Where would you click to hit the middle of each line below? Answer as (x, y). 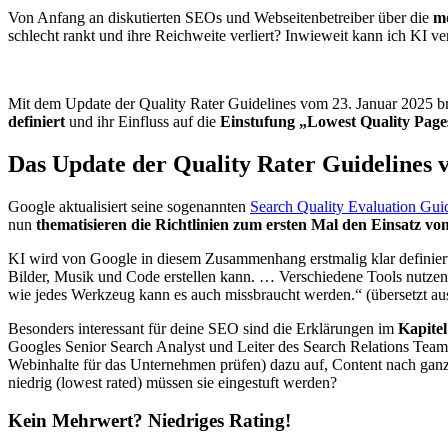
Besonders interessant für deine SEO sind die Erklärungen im (203, 328)
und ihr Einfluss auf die (142, 121)
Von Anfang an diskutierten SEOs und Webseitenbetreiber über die (220, 17)
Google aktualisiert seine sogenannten (129, 206)
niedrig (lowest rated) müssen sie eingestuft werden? (172, 382)
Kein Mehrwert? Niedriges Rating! (149, 421)
